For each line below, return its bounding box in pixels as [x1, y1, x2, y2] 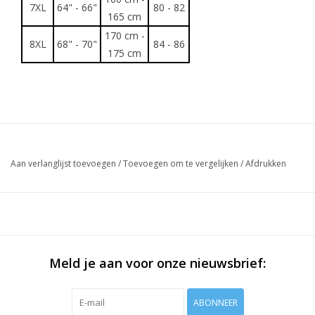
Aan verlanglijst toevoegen [11, 157, 116, 170]
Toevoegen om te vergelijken [123, 157, 240, 170]
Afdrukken [245, 157, 286, 170]
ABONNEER [193, 297, 238, 309]
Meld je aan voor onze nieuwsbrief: [49, 255, 266, 272]
